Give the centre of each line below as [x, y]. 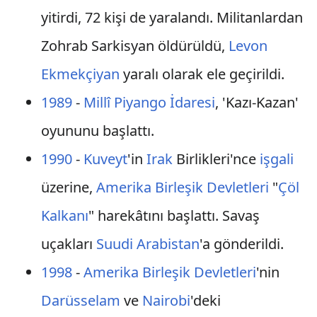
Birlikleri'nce [216, 159]
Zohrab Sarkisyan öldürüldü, [134, 46]
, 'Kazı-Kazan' [257, 102]
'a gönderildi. [241, 244]
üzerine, [68, 187]
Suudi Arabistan [148, 244]
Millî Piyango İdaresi [149, 102]
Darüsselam [80, 300]
